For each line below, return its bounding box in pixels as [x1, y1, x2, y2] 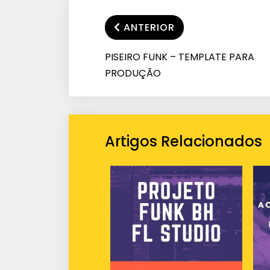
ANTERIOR [124, 20, 175, 34]
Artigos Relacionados [105, 131, 262, 151]
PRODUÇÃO [105, 66, 161, 80]
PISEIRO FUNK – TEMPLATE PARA [105, 49, 254, 64]
